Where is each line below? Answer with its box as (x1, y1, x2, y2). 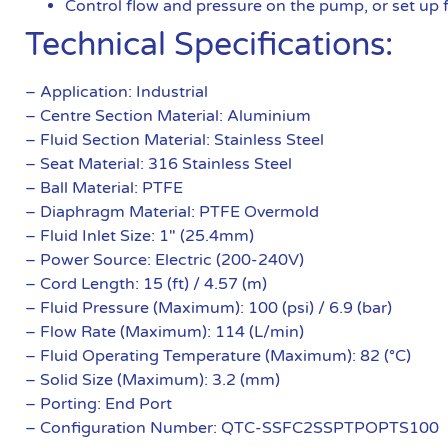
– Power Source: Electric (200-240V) (25, 249, 305, 270)
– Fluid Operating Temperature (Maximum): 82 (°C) (25, 345, 412, 366)
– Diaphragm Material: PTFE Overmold (25, 201, 320, 222)
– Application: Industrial (25, 81, 209, 102)
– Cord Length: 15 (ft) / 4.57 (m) (25, 273, 268, 294)
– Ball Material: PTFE (25, 177, 184, 198)
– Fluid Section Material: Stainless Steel (25, 129, 325, 150)
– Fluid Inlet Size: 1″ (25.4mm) (25, 225, 255, 246)
